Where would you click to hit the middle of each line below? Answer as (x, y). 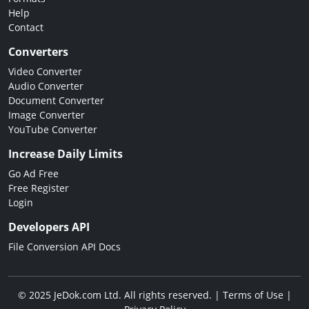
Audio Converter (46, 86)
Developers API (49, 227)
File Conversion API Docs (64, 247)
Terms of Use (253, 295)
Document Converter (56, 101)
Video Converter (45, 72)
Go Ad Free (33, 174)
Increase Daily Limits (66, 154)
